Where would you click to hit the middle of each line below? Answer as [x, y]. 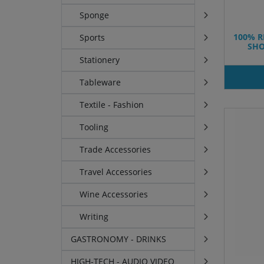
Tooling [94, 127]
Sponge [95, 15]
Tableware [100, 82]
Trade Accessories [115, 150]
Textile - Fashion [112, 105]
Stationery [100, 60]
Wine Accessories [114, 194]
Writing [94, 217]
